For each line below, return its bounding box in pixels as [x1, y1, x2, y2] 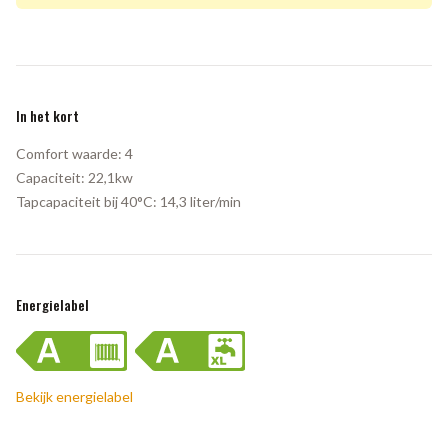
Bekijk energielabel [16, 387, 133, 405]
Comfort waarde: [16, 144, 122, 162]
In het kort [16, 104, 79, 126]
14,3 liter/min [157, 192, 241, 210]
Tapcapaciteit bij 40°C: [16, 192, 157, 210]
